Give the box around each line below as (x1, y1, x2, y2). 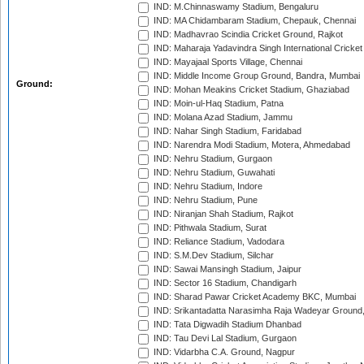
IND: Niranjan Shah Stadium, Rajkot (151, 209, 293, 219)
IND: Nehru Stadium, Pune (151, 195, 258, 206)
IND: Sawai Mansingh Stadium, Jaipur (151, 264, 301, 275)
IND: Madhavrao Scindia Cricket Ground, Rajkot (151, 29, 343, 40)
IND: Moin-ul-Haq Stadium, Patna (151, 98, 284, 109)
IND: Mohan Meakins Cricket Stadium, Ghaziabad (151, 84, 349, 95)
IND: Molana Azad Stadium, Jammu (151, 112, 292, 123)
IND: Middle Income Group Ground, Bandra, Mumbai (151, 71, 360, 81)
